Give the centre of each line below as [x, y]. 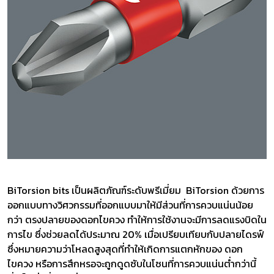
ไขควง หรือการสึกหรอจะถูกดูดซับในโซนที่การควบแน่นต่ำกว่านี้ [132, 264]
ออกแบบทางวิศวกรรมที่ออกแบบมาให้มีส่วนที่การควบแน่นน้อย [130, 205]
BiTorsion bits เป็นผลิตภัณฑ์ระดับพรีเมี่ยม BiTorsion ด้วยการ [136, 190]
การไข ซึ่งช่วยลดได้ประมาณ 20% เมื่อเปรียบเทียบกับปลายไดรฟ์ [136, 234]
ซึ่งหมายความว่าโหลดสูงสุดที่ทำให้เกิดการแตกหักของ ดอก [125, 249]
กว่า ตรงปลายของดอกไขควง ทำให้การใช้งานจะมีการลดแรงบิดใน [137, 220]
